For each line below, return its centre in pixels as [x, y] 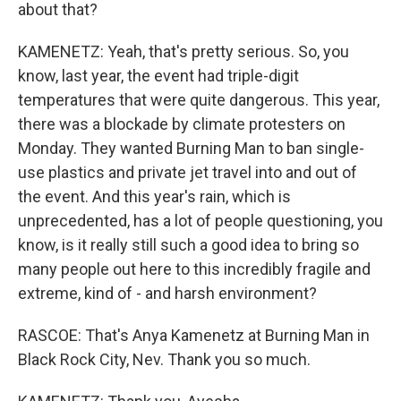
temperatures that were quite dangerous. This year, [199, 100]
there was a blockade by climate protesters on [182, 124]
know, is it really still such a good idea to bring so [188, 245]
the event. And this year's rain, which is [154, 196]
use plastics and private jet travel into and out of [188, 172]
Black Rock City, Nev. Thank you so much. [164, 359]
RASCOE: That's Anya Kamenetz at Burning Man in [194, 335]
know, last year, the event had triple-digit [158, 76]
